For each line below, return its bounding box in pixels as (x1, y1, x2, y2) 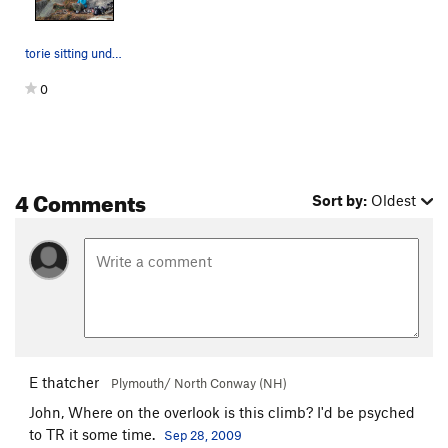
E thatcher (29, 372, 99, 391)
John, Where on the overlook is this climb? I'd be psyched (29, 402, 415, 421)
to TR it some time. (29, 424, 159, 443)
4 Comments (15, 182, 146, 218)
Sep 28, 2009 (164, 426, 242, 443)
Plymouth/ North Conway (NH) (111, 374, 287, 391)
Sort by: (312, 191, 368, 210)
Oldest (371, 191, 417, 210)
